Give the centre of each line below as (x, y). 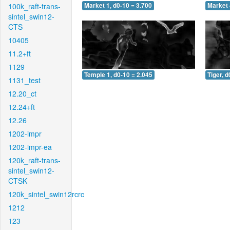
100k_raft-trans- (34, 6)
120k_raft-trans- (34, 160)
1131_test (24, 80)
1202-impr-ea (30, 147)
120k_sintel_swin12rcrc (46, 194)
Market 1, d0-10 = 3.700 (118, 6)
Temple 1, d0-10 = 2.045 (118, 74)
